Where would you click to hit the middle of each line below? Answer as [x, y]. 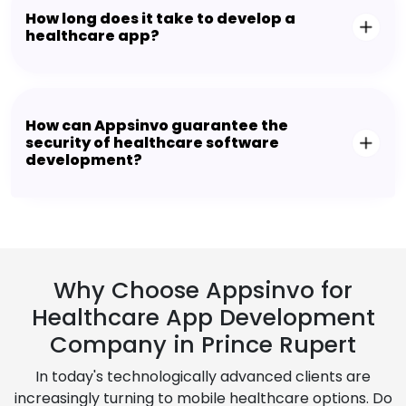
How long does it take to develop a [160, 19]
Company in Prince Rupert [203, 345]
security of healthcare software [152, 143]
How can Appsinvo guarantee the [157, 126]
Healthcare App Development [203, 318]
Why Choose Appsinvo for [203, 291]
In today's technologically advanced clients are [203, 377]
